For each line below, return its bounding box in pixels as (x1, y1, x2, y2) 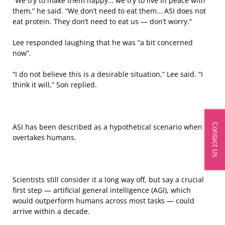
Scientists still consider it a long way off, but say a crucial (13, 175, 204, 185)
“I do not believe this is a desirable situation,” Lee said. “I (13, 69, 203, 79)
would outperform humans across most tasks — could (13, 196, 194, 206)
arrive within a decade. (13, 206, 90, 216)
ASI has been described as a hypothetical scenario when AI (13, 122, 211, 132)
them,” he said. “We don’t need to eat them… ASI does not (13, 6, 206, 16)
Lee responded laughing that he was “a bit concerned (13, 38, 193, 48)
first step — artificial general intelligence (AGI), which (13, 185, 191, 195)
